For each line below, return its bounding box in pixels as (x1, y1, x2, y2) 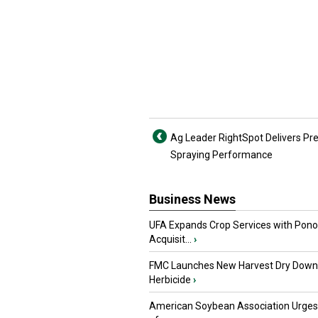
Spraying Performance (170, 149, 273, 160)
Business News (149, 192, 236, 207)
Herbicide (149, 274, 191, 285)
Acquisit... (149, 234, 192, 245)
